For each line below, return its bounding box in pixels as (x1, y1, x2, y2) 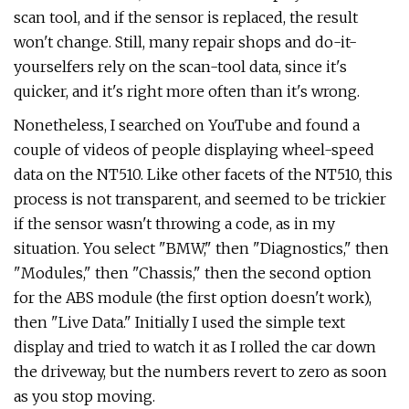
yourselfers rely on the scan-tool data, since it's (14, 58, 347, 76)
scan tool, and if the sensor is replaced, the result (14, 8, 358, 26)
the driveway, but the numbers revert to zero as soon (14, 362, 387, 381)
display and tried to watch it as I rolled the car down (14, 338, 376, 356)
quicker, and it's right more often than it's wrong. (14, 82, 360, 100)
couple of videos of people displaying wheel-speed (14, 141, 374, 159)
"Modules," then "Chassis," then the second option (14, 264, 372, 282)
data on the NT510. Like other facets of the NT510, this (14, 165, 393, 184)
